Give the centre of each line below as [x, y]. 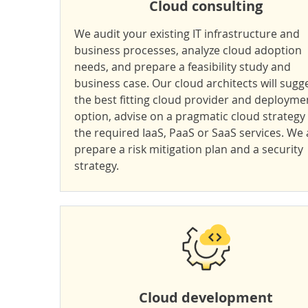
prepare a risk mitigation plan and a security [189, 149]
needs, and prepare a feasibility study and [183, 67]
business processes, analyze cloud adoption [188, 50]
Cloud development [206, 297]
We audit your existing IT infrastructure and [187, 34]
